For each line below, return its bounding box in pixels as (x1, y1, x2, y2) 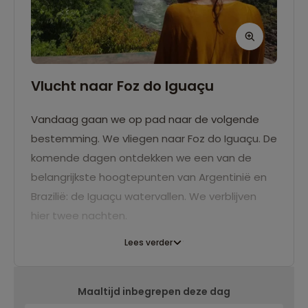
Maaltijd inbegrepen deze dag (78, 284, 230, 298)
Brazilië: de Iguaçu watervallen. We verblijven (31, 188, 256, 203)
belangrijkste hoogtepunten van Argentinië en (31, 169, 267, 184)
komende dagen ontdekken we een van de (31, 150, 252, 165)
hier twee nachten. (31, 208, 130, 223)
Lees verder (124, 236, 173, 248)
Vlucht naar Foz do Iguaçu (31, 76, 214, 96)
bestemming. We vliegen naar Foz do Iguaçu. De (31, 131, 277, 146)
